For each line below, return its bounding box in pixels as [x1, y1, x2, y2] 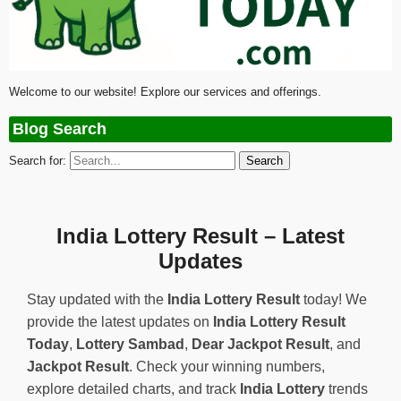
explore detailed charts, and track [27, 380, 240, 397]
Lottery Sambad [76, 336, 184, 352]
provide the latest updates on [27, 313, 213, 329]
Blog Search [13, 119, 107, 138]
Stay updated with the [27, 291, 167, 307]
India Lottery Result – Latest [56, 223, 345, 248]
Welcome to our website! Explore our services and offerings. [9, 84, 321, 98]
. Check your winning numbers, [129, 358, 325, 374]
